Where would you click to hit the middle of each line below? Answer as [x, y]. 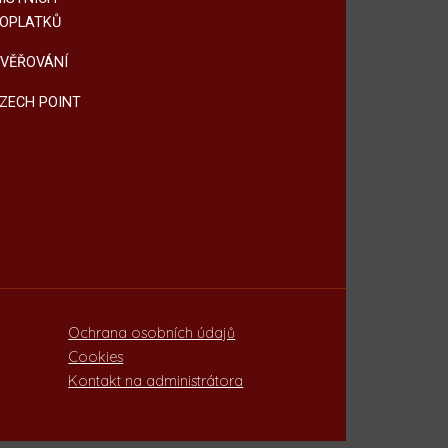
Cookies [96, 356]
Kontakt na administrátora [156, 380]
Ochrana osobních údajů [152, 332]
